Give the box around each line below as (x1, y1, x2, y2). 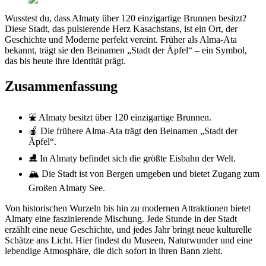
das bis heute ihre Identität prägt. (5, 56, 126, 66)
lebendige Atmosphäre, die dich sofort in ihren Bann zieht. (5, 246, 223, 256)
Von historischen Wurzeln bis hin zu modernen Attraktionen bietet (5, 203, 251, 214)
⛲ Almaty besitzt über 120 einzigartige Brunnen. (28, 112, 211, 123)
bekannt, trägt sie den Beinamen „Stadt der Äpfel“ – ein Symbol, (5, 45, 247, 56)
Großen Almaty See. (28, 183, 105, 194)
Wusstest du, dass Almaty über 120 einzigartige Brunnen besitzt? (5, 13, 246, 24)
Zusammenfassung (5, 78, 118, 94)
